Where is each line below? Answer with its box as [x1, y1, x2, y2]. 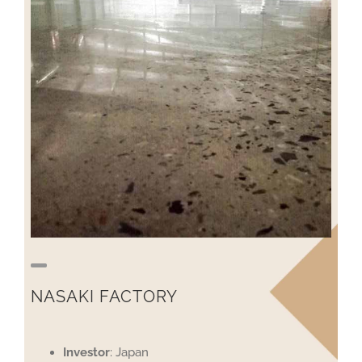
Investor [63, 345, 111, 360]
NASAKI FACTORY [31, 286, 179, 306]
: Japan [110, 345, 149, 360]
